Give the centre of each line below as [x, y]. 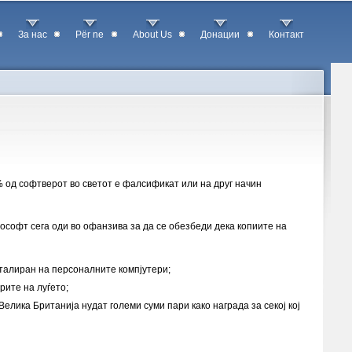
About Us [152, 35]
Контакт [286, 35]
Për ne [90, 35]
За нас [32, 35]
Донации [220, 35]
